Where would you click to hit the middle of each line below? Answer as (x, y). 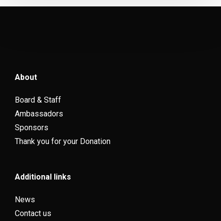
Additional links (43, 177)
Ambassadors (39, 114)
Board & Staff (38, 100)
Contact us (33, 213)
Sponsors (32, 128)
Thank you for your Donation (63, 141)
